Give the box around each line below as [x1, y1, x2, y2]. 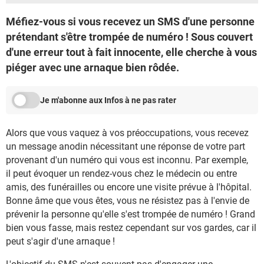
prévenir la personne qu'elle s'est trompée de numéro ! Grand [6, 209, 255, 220]
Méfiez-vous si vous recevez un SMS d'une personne [6, 15, 255, 28]
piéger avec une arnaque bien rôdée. [6, 61, 179, 74]
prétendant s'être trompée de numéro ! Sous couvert [6, 31, 253, 43]
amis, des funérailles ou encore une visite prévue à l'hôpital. [6, 181, 252, 193]
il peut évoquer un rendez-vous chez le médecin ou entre [6, 168, 237, 179]
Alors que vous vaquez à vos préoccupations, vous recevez [6, 127, 249, 138]
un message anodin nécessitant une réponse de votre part [6, 141, 245, 152]
